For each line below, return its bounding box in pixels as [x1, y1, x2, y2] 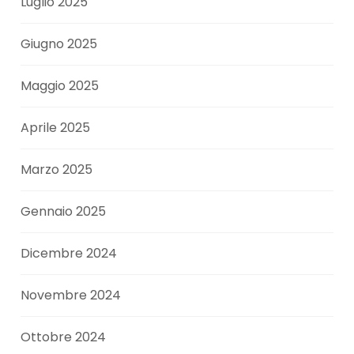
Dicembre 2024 [21, 244, 118, 263]
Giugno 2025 [21, 35, 98, 54]
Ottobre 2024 [21, 328, 107, 347]
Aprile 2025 [21, 119, 91, 137]
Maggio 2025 [21, 77, 100, 96]
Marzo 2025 [21, 160, 93, 179]
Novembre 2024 [21, 286, 122, 305]
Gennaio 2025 [21, 202, 107, 221]
